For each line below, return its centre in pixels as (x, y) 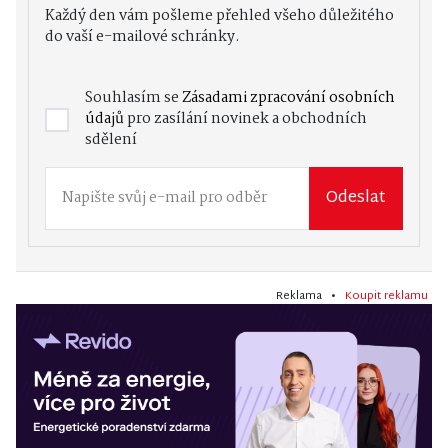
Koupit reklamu (386, 296)
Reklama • (310, 296)
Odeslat (356, 198)
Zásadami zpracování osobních (288, 98)
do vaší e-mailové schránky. (142, 37)
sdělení (111, 140)
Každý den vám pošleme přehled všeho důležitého (219, 16)
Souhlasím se (133, 98)
